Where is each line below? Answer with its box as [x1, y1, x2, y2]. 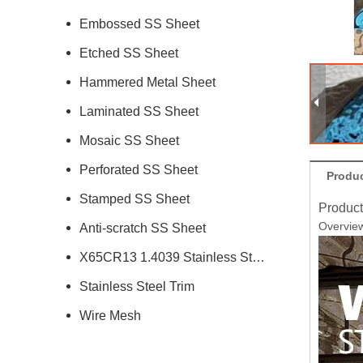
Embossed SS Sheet [79, 17, 199, 31]
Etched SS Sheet [79, 46, 178, 60]
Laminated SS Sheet [79, 105, 199, 118]
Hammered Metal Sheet [79, 75, 216, 89]
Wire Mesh [79, 309, 141, 322]
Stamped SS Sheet [79, 192, 190, 206]
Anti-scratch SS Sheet [79, 221, 206, 235]
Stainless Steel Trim [79, 280, 194, 293]
